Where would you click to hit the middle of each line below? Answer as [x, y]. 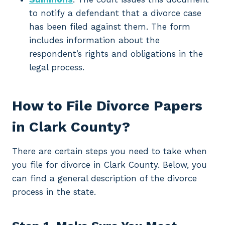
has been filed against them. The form [110, 27]
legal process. [57, 68]
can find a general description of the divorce [104, 179]
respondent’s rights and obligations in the [116, 54]
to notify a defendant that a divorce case [115, 13]
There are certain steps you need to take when [109, 151]
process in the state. [54, 192]
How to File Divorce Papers [107, 106]
